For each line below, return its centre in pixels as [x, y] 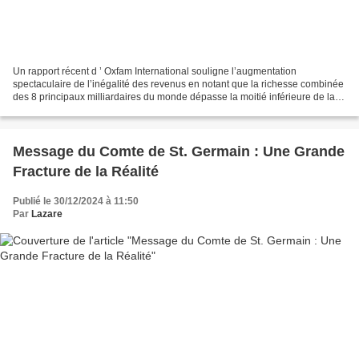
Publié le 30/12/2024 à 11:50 [76, 201]
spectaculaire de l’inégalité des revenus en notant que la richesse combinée [178, 84]
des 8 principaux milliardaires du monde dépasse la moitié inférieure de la [174, 97]
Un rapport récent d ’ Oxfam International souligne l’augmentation [155, 71]
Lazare [47, 214]
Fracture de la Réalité [86, 171]
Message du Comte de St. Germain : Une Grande [179, 151]
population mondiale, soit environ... [89, 109]
